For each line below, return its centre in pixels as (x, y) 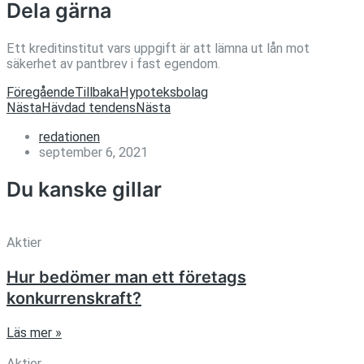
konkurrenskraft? (74, 298)
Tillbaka (97, 93)
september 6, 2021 (93, 152)
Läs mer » (34, 333)
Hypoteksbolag (164, 93)
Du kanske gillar (84, 190)
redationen (69, 136)
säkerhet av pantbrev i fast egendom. (113, 63)
